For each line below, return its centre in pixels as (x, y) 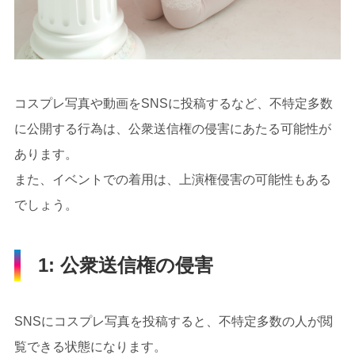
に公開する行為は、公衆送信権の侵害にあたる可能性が (172, 128)
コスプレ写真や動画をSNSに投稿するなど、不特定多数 (173, 103)
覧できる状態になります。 (90, 346)
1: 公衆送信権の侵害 (125, 265)
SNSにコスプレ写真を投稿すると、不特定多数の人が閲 (173, 321)
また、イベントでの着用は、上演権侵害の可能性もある (172, 179)
